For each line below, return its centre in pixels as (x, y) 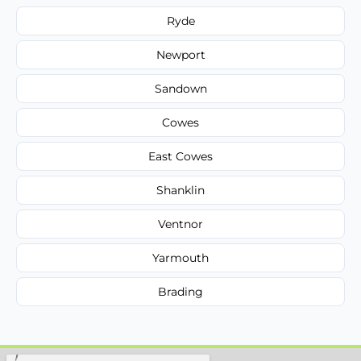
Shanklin (180, 190)
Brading (180, 291)
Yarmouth (180, 257)
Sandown (180, 88)
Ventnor (180, 224)
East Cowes (180, 156)
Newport (180, 54)
